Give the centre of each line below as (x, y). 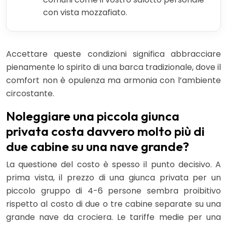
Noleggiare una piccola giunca (93, 116)
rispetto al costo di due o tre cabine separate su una (113, 204)
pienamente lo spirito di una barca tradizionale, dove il (113, 67)
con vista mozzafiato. (85, 12)
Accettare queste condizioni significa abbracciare (113, 54)
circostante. (30, 93)
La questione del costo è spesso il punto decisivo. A (113, 164)
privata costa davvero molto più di (105, 131)
